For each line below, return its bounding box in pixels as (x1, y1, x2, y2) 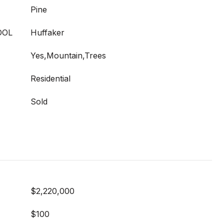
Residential (30, 73, 70, 83)
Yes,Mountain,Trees (30, 50, 106, 60)
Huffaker (30, 27, 64, 37)
